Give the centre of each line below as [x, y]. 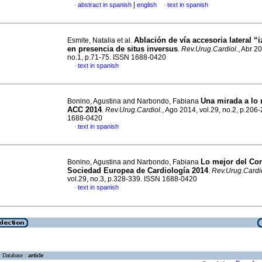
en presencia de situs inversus [123, 49]
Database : [15, 256]
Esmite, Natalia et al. [101, 40]
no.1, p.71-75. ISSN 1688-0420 [117, 57]
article [36, 256]
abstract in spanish [105, 5]
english [147, 5]
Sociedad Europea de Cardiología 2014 [138, 170]
